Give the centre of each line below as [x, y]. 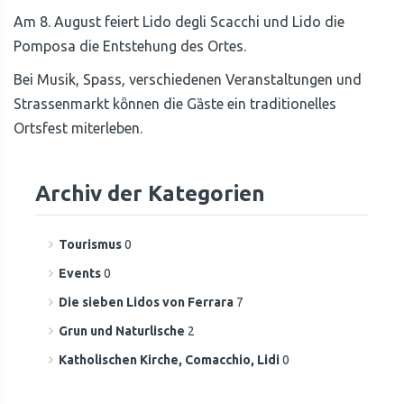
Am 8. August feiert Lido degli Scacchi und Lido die [179, 22]
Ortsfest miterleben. [78, 128]
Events [80, 273]
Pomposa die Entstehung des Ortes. [130, 46]
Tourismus [92, 244]
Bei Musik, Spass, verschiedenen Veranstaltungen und [188, 79]
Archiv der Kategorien [150, 193]
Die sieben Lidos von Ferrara [146, 302]
